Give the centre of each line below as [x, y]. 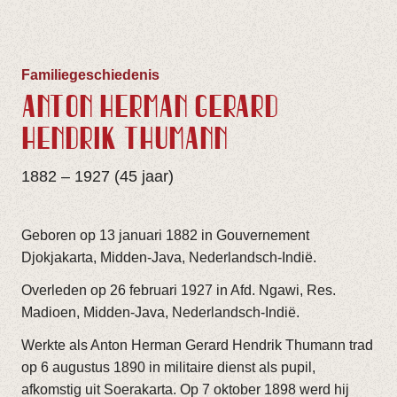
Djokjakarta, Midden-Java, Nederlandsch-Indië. [169, 257]
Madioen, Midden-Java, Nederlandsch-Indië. [160, 312]
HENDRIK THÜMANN [125, 141]
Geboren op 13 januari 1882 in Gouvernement [165, 235]
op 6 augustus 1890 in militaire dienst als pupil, [168, 367]
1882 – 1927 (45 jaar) [97, 176]
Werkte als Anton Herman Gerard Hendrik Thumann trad [197, 345]
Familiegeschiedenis [90, 75]
